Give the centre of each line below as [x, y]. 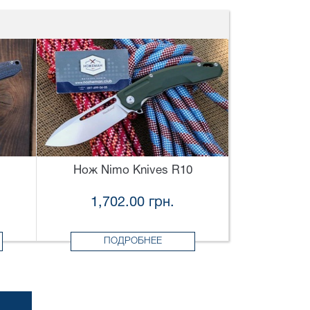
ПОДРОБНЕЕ [133, 241]
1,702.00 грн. [133, 203]
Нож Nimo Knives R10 [133, 171]
